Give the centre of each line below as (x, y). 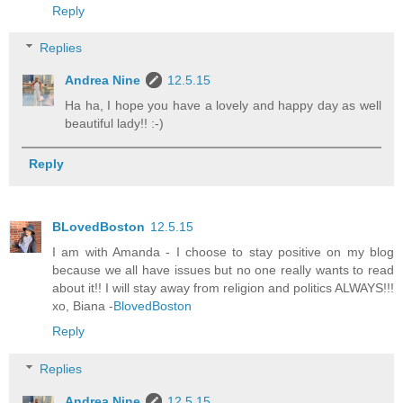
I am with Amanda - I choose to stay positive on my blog (223, 252)
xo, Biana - (83, 306)
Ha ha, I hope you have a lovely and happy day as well (223, 106)
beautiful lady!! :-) (115, 124)
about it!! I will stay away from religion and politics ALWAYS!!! (223, 288)
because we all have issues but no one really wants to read (223, 270)
